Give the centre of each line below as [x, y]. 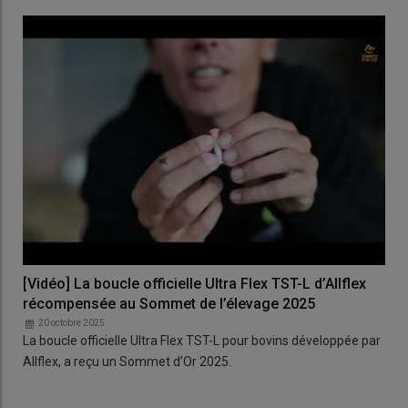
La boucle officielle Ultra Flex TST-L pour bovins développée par [202, 341]
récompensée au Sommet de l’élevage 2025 [169, 304]
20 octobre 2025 [71, 323]
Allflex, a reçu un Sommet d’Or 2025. [127, 362]
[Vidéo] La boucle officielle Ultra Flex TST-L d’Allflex [194, 284]
